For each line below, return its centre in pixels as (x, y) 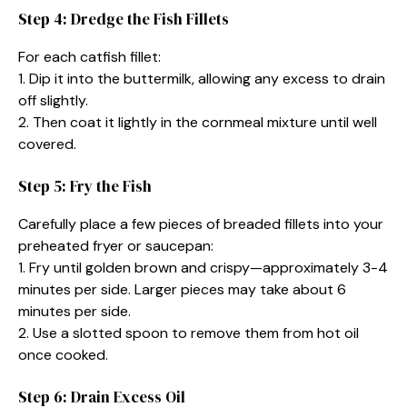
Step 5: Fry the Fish (85, 186)
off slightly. (53, 100)
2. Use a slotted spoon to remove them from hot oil (189, 333)
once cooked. (63, 354)
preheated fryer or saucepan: (116, 245)
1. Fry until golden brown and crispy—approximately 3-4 (203, 267)
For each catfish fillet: (89, 56)
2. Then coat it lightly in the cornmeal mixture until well (198, 122)
